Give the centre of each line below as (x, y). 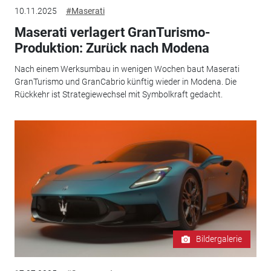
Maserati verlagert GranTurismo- (112, 33)
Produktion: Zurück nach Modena (112, 48)
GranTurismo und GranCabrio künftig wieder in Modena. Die (125, 81)
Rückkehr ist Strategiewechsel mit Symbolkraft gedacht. (118, 94)
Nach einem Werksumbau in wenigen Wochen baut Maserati (127, 69)
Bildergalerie (219, 239)
